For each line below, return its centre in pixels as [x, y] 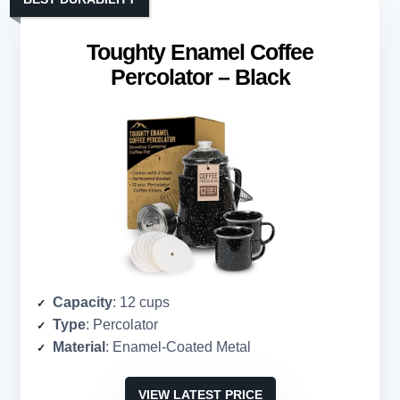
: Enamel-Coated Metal [178, 347]
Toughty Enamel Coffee [200, 52]
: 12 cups [141, 303]
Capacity [83, 303]
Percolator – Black [200, 77]
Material [79, 347]
